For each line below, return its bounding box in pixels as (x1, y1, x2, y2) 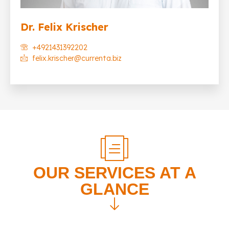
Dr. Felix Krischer (20, 20, 108, 34)
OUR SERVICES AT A (33, 164, 196, 182)
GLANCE (80, 180, 149, 199)
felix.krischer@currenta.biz (32, 54, 122, 63)
